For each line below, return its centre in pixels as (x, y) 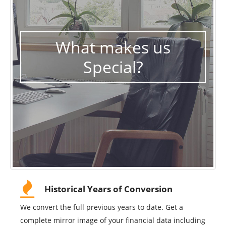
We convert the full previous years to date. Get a (102, 207)
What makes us (113, 47)
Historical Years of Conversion (108, 189)
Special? (113, 67)
